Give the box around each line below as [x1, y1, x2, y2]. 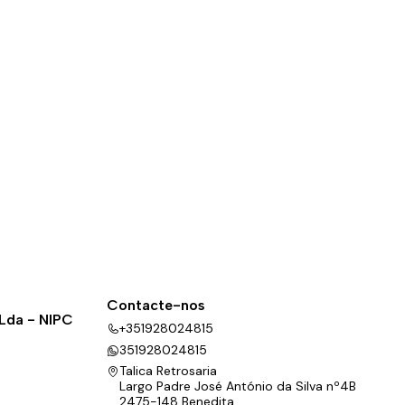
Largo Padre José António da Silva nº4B [119, 377, 356, 394]
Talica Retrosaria [119, 362, 217, 379]
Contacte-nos [107, 297, 205, 314]
